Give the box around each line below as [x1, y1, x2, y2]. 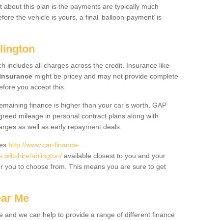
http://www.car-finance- [8, 141, 80, 149]
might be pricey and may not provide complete [32, 72, 178, 80]
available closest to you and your [62, 152, 165, 160]
